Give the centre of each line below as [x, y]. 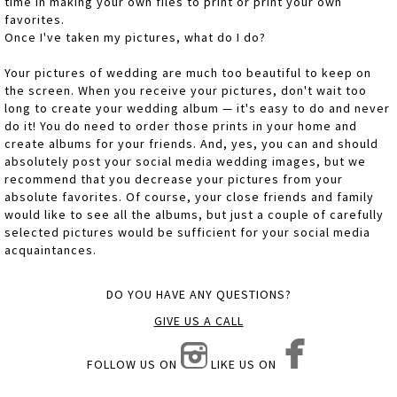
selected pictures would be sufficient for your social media [187, 233]
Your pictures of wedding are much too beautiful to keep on [188, 73]
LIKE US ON [244, 365]
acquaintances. [51, 250]
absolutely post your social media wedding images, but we [185, 162]
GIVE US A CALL [198, 321]
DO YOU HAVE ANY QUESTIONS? [198, 295]
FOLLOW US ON [134, 365]
